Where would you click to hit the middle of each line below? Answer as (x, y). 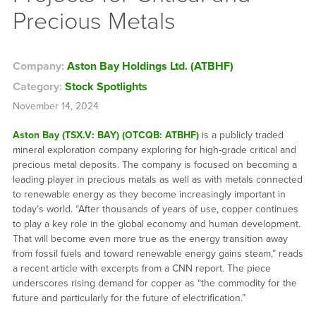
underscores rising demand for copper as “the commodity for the (154, 283)
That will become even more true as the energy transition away (150, 238)
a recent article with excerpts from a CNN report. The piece (141, 268)
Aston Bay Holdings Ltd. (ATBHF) (150, 66)
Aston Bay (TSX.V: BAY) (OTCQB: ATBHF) (105, 135)
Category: (38, 86)
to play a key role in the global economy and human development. (156, 224)
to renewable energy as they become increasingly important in (149, 194)
